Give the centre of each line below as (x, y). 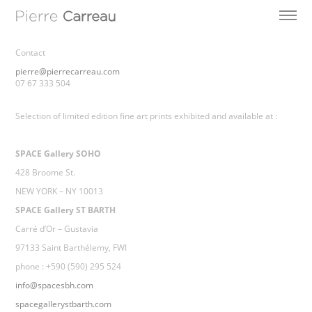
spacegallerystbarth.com (64, 304)
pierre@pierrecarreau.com (68, 72)
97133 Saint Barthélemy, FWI (71, 248)
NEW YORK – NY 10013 (60, 192)
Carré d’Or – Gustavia (57, 229)
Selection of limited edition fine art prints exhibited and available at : (147, 116)
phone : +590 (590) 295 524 (69, 267)
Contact (31, 53)
